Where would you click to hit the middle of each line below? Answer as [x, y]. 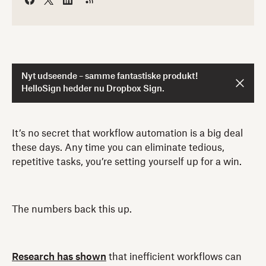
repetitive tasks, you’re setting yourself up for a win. [127, 162]
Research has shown [59, 257]
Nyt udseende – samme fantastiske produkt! [110, 76]
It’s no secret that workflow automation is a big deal [127, 133]
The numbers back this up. [72, 209]
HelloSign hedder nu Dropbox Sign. [93, 89]
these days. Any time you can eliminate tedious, [118, 148]
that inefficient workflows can [174, 257]
